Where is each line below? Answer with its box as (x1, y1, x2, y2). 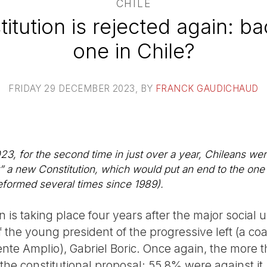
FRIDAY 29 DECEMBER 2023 (8, 82, 135, 94)
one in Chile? (72, 38, 195, 63)
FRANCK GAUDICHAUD (156, 82, 259, 94)
